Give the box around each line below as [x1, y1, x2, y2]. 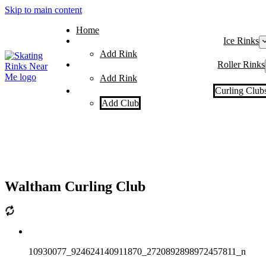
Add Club [102, 97, 139, 108]
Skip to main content [5, 5, 82, 15]
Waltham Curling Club [5, 178, 145, 194]
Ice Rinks [223, 36, 259, 46]
